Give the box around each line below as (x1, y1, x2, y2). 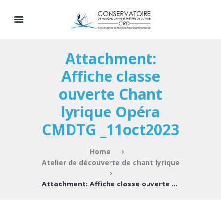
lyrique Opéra (61, 102, 160, 122)
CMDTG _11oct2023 (42, 119, 179, 140)
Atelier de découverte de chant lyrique (41, 158, 180, 167)
